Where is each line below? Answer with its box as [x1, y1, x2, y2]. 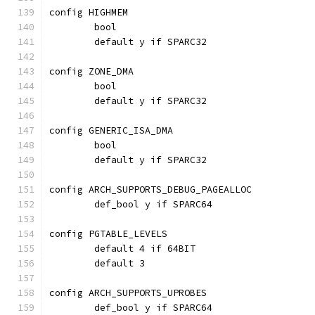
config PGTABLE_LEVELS [49, 228, 167, 240]
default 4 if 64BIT [94, 243, 195, 255]
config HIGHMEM [49, 6, 128, 18]
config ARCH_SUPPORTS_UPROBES [49, 287, 207, 299]
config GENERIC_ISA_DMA [49, 124, 173, 136]
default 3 [94, 257, 145, 269]
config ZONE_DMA [49, 65, 134, 77]
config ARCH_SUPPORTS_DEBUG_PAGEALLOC [49, 184, 252, 195]
